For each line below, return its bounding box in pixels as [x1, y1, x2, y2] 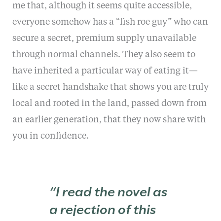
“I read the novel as [49, 181, 168, 200]
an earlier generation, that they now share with [12, 115, 206, 124]
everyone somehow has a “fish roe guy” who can [12, 17, 208, 27]
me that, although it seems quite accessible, [12, 1, 192, 10]
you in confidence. [12, 131, 89, 141]
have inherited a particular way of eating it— [12, 66, 198, 75]
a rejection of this [49, 198, 156, 218]
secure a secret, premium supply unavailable [12, 34, 196, 43]
